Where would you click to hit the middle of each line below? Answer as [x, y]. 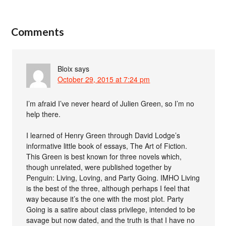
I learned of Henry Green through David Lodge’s [103, 135]
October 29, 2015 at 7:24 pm [104, 79]
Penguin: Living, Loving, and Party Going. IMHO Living [113, 177]
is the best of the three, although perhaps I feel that [108, 188]
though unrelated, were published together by [99, 167]
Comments [38, 31]
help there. [44, 114]
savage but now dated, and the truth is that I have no [111, 220]
